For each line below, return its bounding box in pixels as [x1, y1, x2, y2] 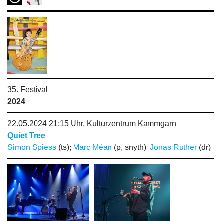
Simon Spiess [7, 143, 56, 151]
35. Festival [7, 85, 48, 94]
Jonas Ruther [150, 143, 197, 151]
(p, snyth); [112, 143, 150, 151]
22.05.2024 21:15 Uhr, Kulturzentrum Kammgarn [7, 119, 176, 128]
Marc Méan [73, 143, 112, 151]
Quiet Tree [7, 131, 45, 140]
